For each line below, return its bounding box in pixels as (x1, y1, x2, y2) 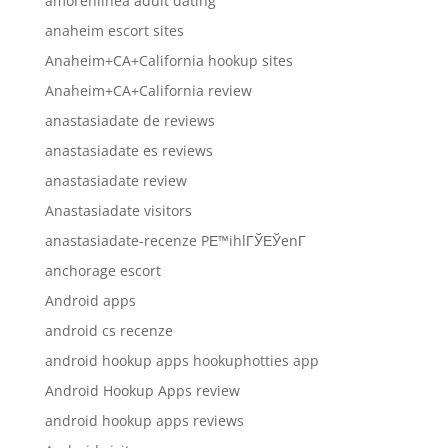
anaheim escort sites (44, 20, 184, 40)
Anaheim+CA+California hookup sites (44, 50, 293, 70)
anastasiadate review (44, 170, 187, 190)
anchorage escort (44, 260, 161, 280)
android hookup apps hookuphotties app (44, 350, 319, 370)
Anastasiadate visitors (44, 200, 192, 220)
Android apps (44, 290, 136, 310)
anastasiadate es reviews (44, 140, 213, 160)
